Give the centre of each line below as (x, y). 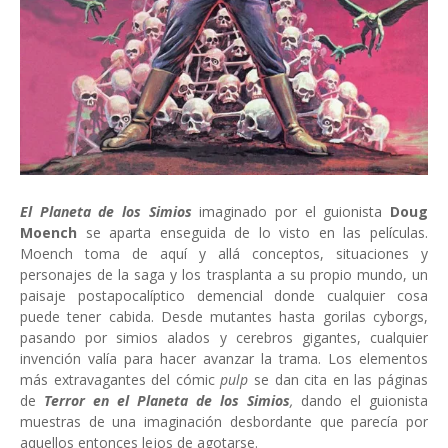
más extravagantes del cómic (120, 379)
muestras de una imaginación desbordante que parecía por (224, 421)
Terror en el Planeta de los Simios (167, 400)
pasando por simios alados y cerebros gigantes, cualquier (224, 337)
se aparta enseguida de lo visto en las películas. (252, 232)
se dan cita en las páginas (341, 379)
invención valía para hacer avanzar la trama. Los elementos (224, 358)
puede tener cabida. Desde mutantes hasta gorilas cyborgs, (224, 316)
